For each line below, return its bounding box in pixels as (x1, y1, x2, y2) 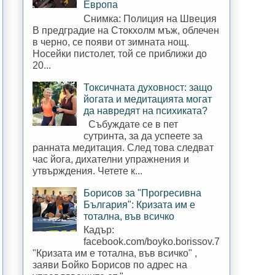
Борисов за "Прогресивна (83, 187, 202, 198)
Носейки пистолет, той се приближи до (33, 48, 207, 59)
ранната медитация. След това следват (33, 142, 214, 153)
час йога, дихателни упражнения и (33, 153, 189, 165)
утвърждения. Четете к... (33, 165, 142, 176)
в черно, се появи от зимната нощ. (33, 36, 189, 47)
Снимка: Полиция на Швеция (83, 13, 217, 24)
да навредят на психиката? (83, 105, 208, 116)
